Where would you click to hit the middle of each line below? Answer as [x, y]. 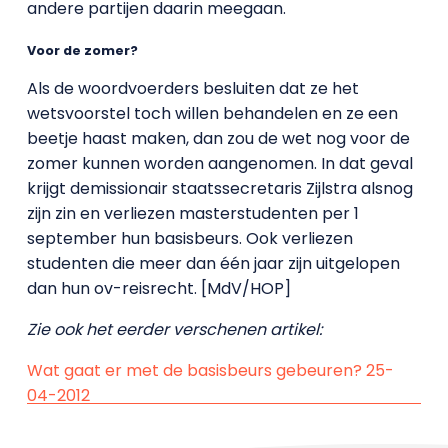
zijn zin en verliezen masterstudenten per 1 [192, 214]
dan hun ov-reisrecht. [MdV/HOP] [158, 289]
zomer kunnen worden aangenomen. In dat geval [219, 164]
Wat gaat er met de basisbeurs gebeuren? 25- [210, 371]
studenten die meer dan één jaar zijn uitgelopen [213, 264]
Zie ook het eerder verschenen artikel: [174, 330]
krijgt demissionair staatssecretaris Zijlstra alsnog [219, 189]
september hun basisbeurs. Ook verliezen [189, 239]
